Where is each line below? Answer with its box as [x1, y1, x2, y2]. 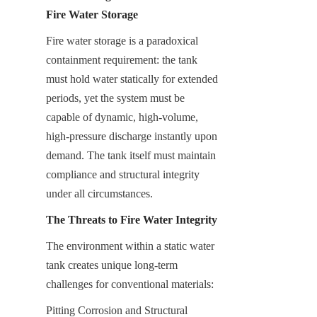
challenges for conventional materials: [46, 277, 214, 290]
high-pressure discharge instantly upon [46, 129, 217, 142]
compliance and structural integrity [46, 168, 200, 180]
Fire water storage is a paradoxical [46, 34, 198, 47]
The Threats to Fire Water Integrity [46, 213, 217, 226]
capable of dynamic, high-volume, [46, 110, 198, 123]
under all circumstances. [46, 187, 153, 200]
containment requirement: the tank [46, 53, 197, 66]
